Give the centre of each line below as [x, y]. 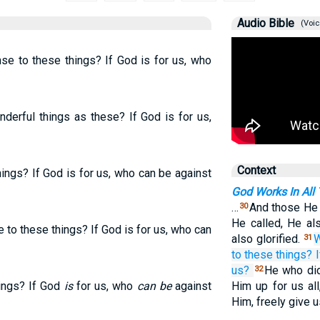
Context [256, 170]
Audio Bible [265, 23]
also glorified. [267, 239]
